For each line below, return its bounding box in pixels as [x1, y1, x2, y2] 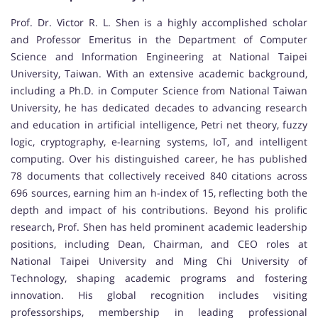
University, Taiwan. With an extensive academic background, [11, 66, 307, 80]
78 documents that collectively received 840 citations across [11, 168, 307, 182]
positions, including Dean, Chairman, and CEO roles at [11, 236, 307, 251]
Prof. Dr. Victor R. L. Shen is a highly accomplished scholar [11, 15, 307, 29]
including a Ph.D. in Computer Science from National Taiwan [11, 83, 307, 97]
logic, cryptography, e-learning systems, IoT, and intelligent [11, 134, 307, 148]
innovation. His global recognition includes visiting [11, 287, 307, 302]
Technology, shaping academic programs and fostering [11, 270, 307, 285]
